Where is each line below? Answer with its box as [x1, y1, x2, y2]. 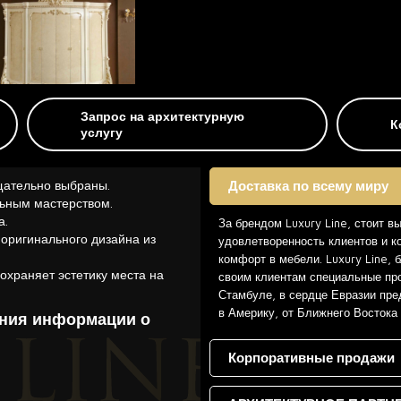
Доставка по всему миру [228, 177, 388, 193]
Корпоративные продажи [228, 349, 395, 365]
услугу [81, 124, 124, 140]
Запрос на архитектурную [81, 107, 245, 124]
